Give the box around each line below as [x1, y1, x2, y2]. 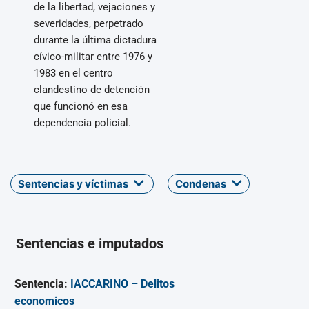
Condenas [175, 177, 228, 190]
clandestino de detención [34, 83, 150, 96]
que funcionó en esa [34, 99, 128, 112]
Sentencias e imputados [16, 235, 164, 252]
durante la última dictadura [34, 33, 157, 46]
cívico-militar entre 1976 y [34, 50, 152, 63]
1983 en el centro [34, 66, 113, 79]
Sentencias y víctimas [18, 177, 130, 190]
